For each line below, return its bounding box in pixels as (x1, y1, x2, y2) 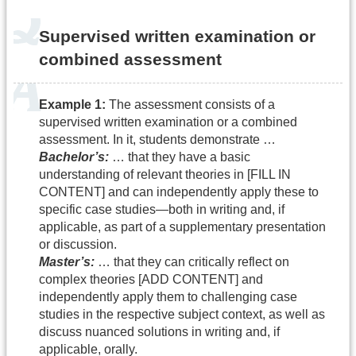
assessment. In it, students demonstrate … (39, 133, 276, 147)
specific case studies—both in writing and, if (39, 203, 284, 217)
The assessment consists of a (106, 98, 275, 112)
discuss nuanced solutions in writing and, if (39, 325, 280, 339)
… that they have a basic (109, 150, 250, 164)
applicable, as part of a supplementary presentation (39, 220, 326, 234)
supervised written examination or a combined (39, 115, 297, 130)
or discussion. (39, 238, 117, 252)
